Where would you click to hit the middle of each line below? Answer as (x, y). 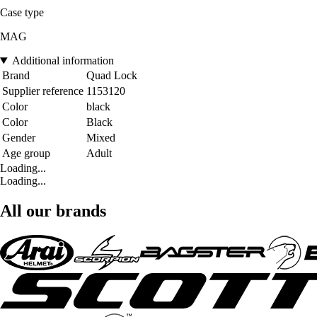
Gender (19, 138)
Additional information (63, 61)
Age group (26, 154)
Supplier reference (43, 91)
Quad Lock (112, 76)
